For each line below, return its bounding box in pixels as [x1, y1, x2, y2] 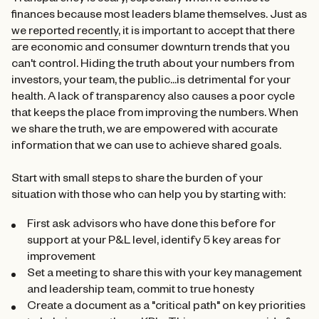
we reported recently [11, 26, 118, 40]
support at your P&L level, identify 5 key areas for [26, 236, 281, 249]
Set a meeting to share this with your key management [26, 268, 302, 282]
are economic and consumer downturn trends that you [11, 43, 290, 56]
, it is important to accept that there [118, 26, 295, 40]
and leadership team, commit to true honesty [26, 285, 254, 298]
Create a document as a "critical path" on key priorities [26, 301, 305, 315]
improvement [26, 252, 95, 266]
